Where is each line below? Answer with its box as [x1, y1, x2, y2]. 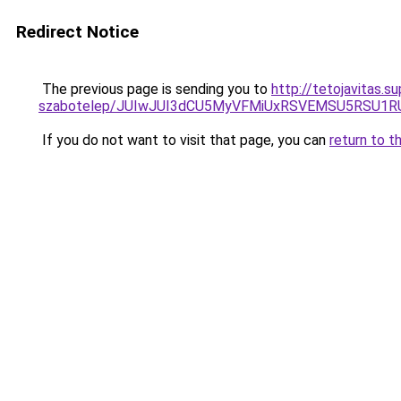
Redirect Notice [16, 21, 139, 42]
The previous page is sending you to [38, 81, 271, 98]
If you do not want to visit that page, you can [38, 132, 329, 149]
